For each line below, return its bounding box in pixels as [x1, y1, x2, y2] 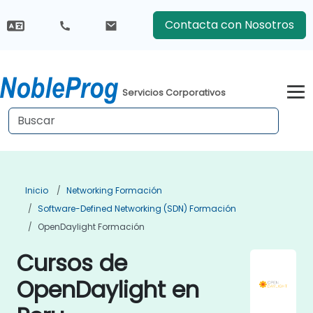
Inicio [25, 184, 48, 196]
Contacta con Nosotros [164, 17, 294, 33]
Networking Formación [66, 184, 162, 196]
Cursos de [17, 247, 127, 279]
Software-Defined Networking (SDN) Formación [38, 203, 236, 214]
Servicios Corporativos [122, 86, 226, 99]
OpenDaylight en [17, 274, 199, 305]
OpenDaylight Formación [38, 221, 145, 233]
